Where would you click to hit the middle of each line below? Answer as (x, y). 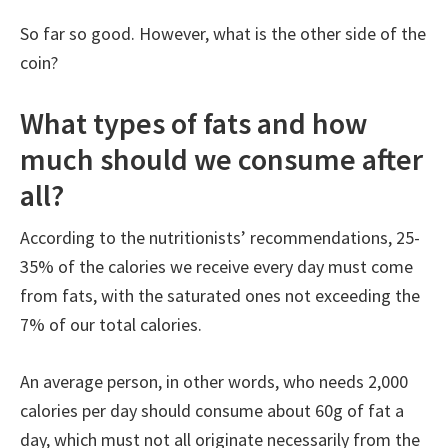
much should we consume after (221, 159)
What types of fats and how (193, 123)
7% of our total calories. (111, 324)
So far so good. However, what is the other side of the (223, 33)
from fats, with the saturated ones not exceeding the (220, 295)
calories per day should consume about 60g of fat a (212, 410)
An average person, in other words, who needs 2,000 (214, 381)
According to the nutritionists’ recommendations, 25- (220, 237)
